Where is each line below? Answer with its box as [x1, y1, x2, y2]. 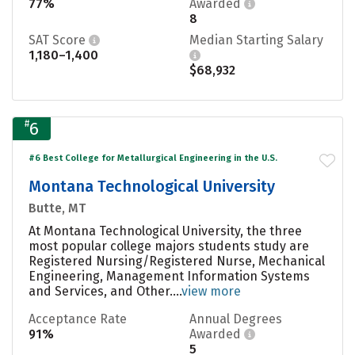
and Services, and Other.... [29, 283, 181, 299]
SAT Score [29, 32, 89, 48]
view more [181, 283, 241, 299]
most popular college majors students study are [29, 238, 309, 254]
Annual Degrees [189, 311, 282, 326]
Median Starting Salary [189, 32, 323, 48]
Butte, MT [29, 200, 86, 216]
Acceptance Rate [29, 311, 127, 326]
